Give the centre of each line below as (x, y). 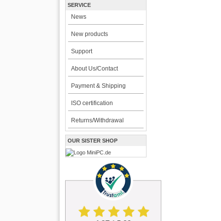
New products (89, 34)
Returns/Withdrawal (97, 121)
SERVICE (79, 5)
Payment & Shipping (98, 86)
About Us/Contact (94, 69)
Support (81, 52)
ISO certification (92, 103)
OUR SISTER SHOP (93, 141)
